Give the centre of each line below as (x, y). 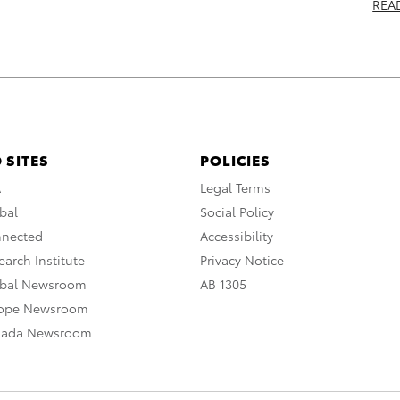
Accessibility (237, 236)
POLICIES (235, 160)
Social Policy (237, 212)
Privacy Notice (242, 260)
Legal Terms (235, 188)
